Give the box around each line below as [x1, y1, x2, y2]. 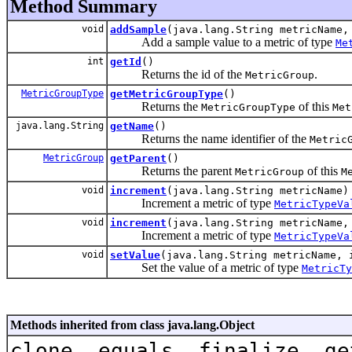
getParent [110, 152, 167, 164]
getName [110, 119, 154, 132]
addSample [110, 23, 167, 35]
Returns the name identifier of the [110, 131, 310, 145]
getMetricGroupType [110, 87, 223, 100]
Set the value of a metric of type [110, 260, 302, 274]
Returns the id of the [110, 67, 245, 81]
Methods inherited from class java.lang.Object [10, 317, 255, 332]
